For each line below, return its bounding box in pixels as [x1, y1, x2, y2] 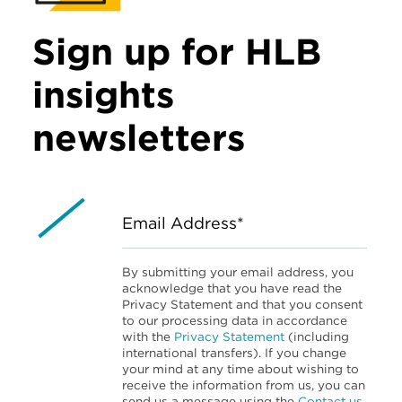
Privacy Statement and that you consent [122, 296, 363, 311]
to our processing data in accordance [122, 312, 347, 328]
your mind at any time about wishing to [122, 361, 359, 376]
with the [122, 328, 174, 344]
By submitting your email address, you [122, 264, 354, 279]
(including [284, 328, 349, 344]
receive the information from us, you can [122, 377, 365, 392]
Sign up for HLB [32, 30, 321, 74]
